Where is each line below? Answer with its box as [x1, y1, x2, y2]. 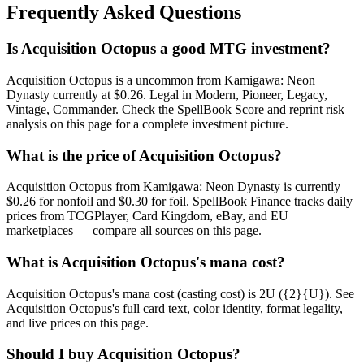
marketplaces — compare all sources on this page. [6, 223, 262, 238]
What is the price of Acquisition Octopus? [6, 146, 282, 164]
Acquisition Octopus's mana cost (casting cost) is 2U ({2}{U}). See [6, 286, 354, 301]
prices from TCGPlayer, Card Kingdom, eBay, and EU [6, 209, 288, 223]
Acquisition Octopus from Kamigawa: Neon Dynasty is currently [6, 180, 340, 194]
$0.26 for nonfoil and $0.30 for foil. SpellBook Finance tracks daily [6, 194, 353, 209]
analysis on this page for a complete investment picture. [6, 116, 288, 131]
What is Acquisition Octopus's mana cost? [6, 253, 285, 271]
